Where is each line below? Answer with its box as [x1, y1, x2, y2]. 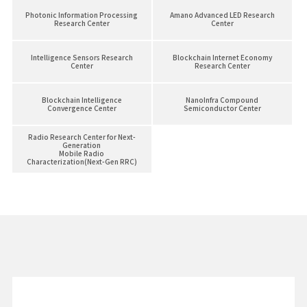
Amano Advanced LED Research [169, 10, 275, 21]
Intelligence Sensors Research [30, 52, 133, 63]
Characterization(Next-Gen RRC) [26, 156, 137, 167]
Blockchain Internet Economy [172, 52, 272, 63]
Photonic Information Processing [25, 10, 138, 21]
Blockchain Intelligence [41, 95, 122, 106]
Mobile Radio [59, 148, 105, 159]
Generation [62, 140, 101, 151]
